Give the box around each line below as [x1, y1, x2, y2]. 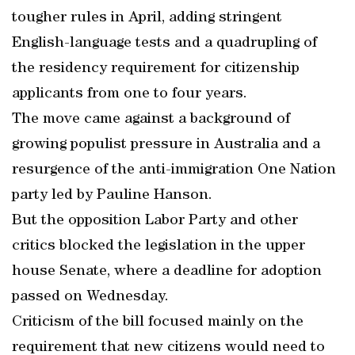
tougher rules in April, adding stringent [12, 10, 282, 26]
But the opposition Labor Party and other [12, 213, 298, 229]
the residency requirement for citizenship [12, 61, 300, 77]
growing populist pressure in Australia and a [12, 137, 320, 153]
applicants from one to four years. [12, 86, 247, 102]
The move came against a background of [12, 112, 290, 128]
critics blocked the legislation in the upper [12, 239, 305, 254]
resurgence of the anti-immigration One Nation [12, 162, 336, 178]
